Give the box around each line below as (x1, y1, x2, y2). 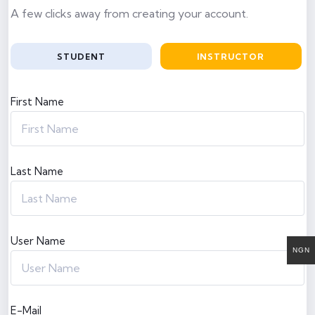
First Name (11, 95, 64, 109)
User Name (11, 234, 65, 248)
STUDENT (56, 51, 105, 63)
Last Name (11, 165, 63, 179)
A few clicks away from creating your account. (11, 6, 248, 21)
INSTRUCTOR (197, 51, 265, 63)
